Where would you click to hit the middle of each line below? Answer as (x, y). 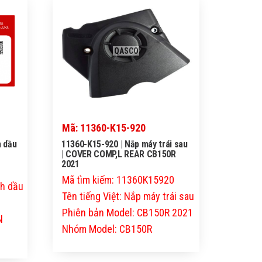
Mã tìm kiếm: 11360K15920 (118, 180)
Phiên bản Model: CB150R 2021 (128, 213)
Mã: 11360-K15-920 (104, 128)
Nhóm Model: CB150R (107, 229)
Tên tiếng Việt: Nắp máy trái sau (128, 196)
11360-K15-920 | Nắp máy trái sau (125, 144)
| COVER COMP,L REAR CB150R (119, 154)
